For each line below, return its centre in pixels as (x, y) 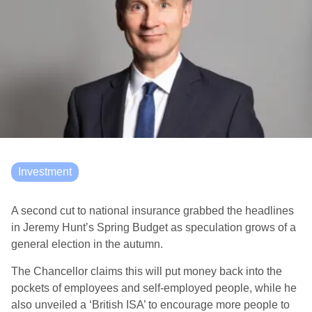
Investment (45, 172)
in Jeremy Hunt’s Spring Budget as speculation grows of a (154, 227)
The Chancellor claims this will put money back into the (147, 271)
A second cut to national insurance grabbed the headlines (153, 211)
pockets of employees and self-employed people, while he (154, 288)
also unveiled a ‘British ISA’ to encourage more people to (150, 305)
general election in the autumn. (87, 244)
